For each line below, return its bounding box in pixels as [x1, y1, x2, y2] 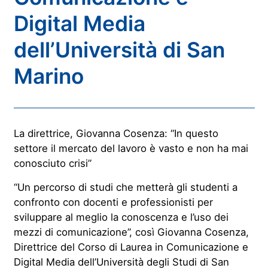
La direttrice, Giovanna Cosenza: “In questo [13, 127, 218, 139]
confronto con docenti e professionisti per [13, 196, 213, 208]
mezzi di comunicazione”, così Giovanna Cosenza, [13, 226, 249, 238]
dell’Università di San [13, 36, 225, 63]
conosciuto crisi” [13, 157, 92, 169]
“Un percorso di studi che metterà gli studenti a [13, 181, 237, 193]
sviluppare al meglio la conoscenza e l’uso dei [13, 211, 229, 223]
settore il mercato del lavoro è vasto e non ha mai [13, 142, 248, 154]
